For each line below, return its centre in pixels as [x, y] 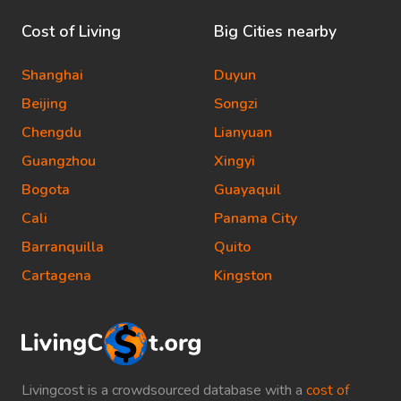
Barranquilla [63, 247]
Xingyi [235, 161]
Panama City [256, 218]
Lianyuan [243, 132]
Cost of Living [71, 31]
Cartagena [56, 276]
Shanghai [52, 75]
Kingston [243, 276]
